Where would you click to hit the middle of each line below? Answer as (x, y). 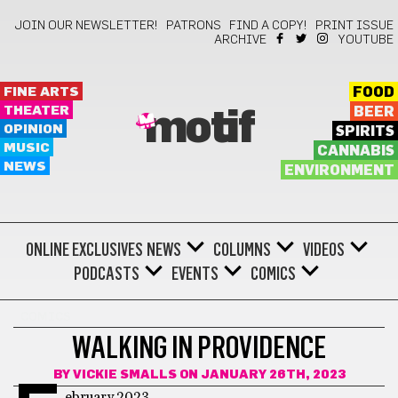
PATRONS (194, 26)
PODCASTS (107, 274)
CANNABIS (355, 151)
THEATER (36, 111)
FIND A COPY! (268, 26)
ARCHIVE (240, 40)
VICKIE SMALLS (124, 375)
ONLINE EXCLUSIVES (84, 250)
